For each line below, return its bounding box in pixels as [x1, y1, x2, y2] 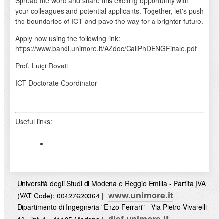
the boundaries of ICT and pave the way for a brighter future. [15, 16, 203, 26]
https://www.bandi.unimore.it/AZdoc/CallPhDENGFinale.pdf [15, 44, 197, 54]
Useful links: [15, 116, 52, 127]
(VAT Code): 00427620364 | [17, 191, 106, 201]
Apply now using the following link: [15, 33, 120, 44]
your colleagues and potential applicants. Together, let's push [15, 6, 204, 16]
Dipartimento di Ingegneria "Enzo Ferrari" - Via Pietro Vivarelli [17, 202, 207, 212]
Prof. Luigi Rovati [15, 61, 68, 71]
